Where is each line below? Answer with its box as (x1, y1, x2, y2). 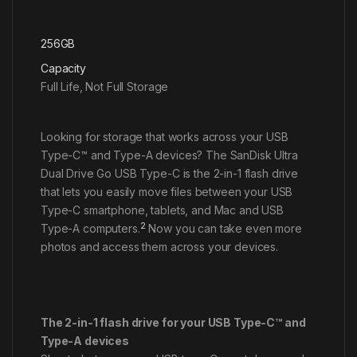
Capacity (41, 61, 86, 76)
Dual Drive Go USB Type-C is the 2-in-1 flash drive (41, 167, 298, 181)
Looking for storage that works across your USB (41, 130, 288, 144)
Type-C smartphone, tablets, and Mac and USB (41, 203, 284, 218)
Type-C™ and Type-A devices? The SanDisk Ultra (41, 148, 298, 163)
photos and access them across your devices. (41, 240, 278, 254)
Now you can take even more (145, 222, 302, 236)
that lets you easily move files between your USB (41, 185, 293, 199)
